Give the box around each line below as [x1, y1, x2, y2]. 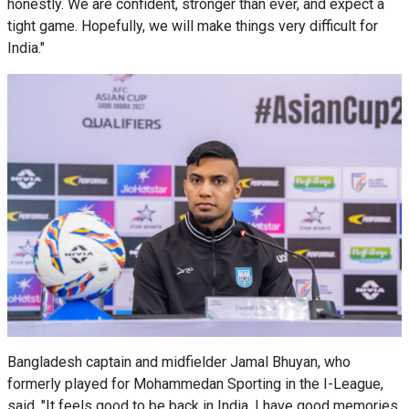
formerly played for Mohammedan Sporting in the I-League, [7, 374, 383, 393]
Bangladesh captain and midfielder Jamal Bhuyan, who [7, 352, 351, 371]
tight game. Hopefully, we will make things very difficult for [7, 16, 378, 35]
